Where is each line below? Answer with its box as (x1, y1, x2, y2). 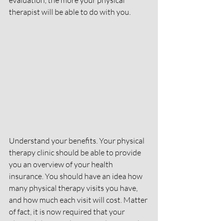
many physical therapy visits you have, (9, 183, 139, 193)
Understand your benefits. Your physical (9, 136, 146, 146)
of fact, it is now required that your (9, 207, 126, 217)
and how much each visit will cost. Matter (9, 195, 149, 205)
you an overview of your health (9, 159, 114, 170)
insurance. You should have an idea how (9, 171, 144, 182)
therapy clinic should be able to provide (9, 147, 143, 158)
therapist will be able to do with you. (9, 7, 131, 17)
